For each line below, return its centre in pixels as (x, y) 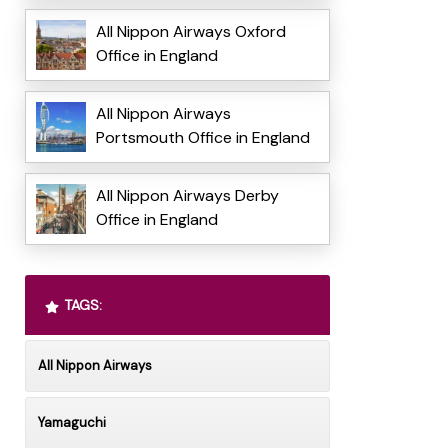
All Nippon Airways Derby (187, 196)
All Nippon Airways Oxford (190, 32)
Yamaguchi (71, 423)
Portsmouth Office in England (202, 138)
